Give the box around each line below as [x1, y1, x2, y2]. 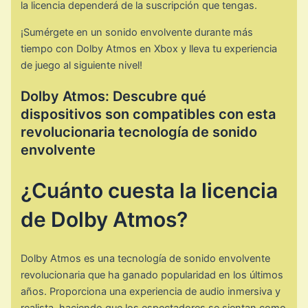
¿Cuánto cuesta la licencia [21, 177, 278, 203]
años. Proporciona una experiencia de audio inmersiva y [21, 285, 281, 298]
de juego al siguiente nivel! [21, 58, 143, 71]
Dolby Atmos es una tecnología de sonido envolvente [21, 252, 271, 265]
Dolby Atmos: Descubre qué [21, 87, 207, 104]
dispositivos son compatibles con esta [21, 105, 276, 122]
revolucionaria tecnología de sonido [21, 123, 258, 140]
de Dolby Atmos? [21, 206, 188, 232]
